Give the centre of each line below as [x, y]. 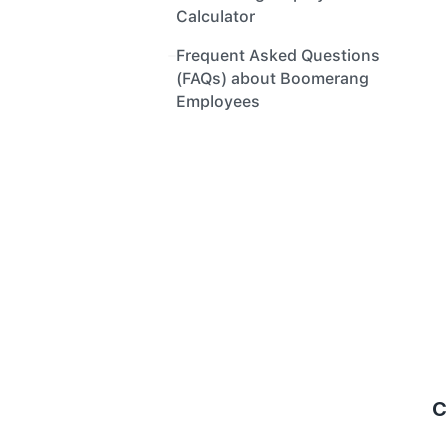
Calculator [215, 16]
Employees [218, 101]
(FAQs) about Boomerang [272, 78]
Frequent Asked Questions [278, 55]
